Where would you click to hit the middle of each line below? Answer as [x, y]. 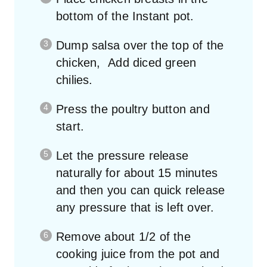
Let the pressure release [122, 155]
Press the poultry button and [133, 109]
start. [70, 126]
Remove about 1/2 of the [123, 236]
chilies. [74, 80]
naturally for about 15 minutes [137, 173]
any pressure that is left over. [135, 207]
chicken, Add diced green [126, 62]
